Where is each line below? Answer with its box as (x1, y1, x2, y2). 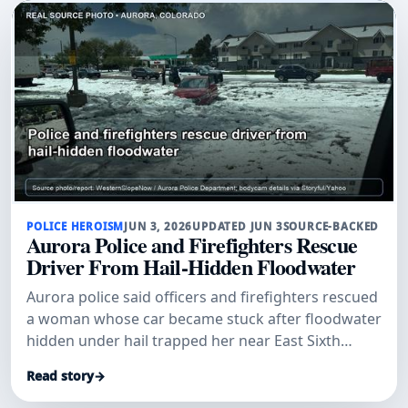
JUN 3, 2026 (124, 219, 193, 234)
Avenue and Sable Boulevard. (26, 352, 226, 372)
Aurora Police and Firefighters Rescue (26, 229, 357, 261)
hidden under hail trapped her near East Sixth (26, 330, 341, 351)
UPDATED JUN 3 (192, 219, 283, 234)
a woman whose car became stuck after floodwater (26, 308, 382, 329)
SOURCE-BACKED (282, 219, 380, 234)
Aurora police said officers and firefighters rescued (26, 286, 378, 307)
